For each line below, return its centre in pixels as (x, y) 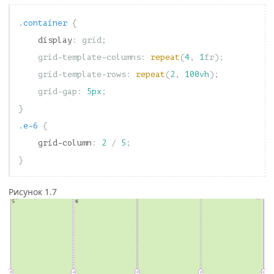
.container (43, 23)
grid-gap (57, 92)
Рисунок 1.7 (33, 192)
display (55, 40)
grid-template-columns (89, 57)
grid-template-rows (82, 75)
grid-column (65, 143)
